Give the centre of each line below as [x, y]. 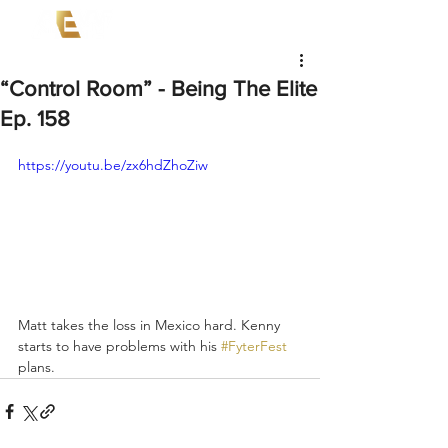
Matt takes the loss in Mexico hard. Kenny [151, 324]
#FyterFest [254, 345]
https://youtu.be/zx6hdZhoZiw [113, 165]
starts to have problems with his [119, 345]
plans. [40, 366]
